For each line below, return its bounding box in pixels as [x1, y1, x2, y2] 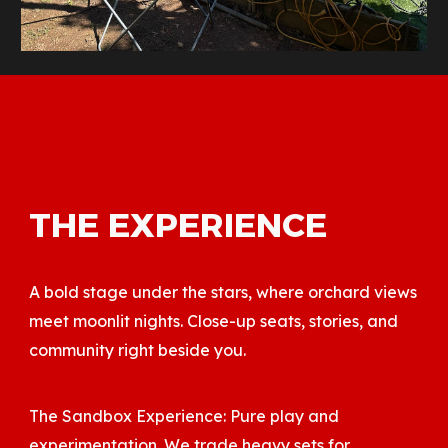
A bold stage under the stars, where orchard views [29, 282, 418, 302]
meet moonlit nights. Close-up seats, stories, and [29, 311, 399, 331]
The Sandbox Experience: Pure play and [29, 406, 340, 426]
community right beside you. [29, 340, 247, 360]
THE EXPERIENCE [29, 205, 328, 245]
